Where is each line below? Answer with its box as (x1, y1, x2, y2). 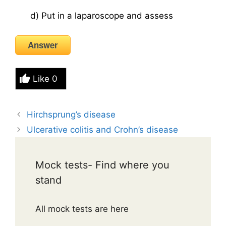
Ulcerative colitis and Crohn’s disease (27, 125, 179, 135)
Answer (28, 38, 58, 51)
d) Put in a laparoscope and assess (30, 11, 173, 21)
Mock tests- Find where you (35, 159, 169, 171)
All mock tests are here (35, 204, 131, 214)
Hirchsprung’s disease (27, 109, 116, 120)
